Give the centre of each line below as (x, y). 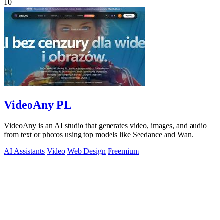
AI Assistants (24, 151)
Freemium (123, 151)
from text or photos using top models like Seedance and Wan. (99, 134)
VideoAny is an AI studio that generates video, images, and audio (105, 125)
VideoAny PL (38, 105)
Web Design (86, 151)
